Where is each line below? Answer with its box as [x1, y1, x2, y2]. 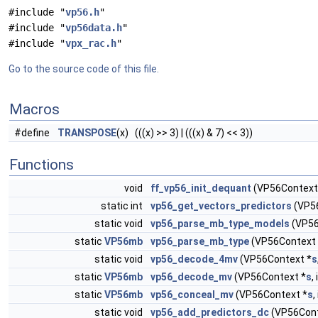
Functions [9, 156, 74, 173]
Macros [9, 101, 60, 118]
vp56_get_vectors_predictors [150, 200, 292, 212]
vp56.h [65, 6, 99, 18]
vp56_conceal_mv [150, 289, 234, 300]
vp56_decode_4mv [150, 253, 238, 265]
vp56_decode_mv [150, 271, 232, 283]
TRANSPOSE [57, 127, 116, 138]
